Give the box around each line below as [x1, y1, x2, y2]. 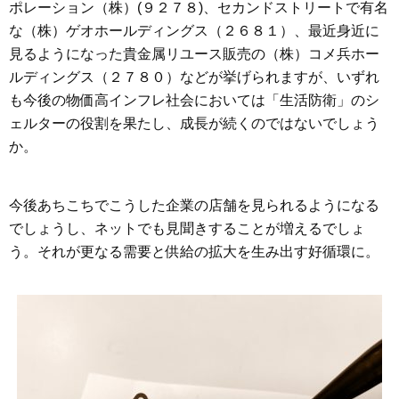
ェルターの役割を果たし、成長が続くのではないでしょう [9, 115, 379, 131]
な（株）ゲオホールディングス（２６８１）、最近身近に [9, 22, 379, 38]
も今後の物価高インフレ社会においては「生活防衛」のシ [9, 92, 379, 108]
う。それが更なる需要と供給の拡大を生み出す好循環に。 [9, 243, 379, 259]
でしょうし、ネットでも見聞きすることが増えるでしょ [9, 220, 365, 236]
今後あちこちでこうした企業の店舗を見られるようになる [9, 197, 379, 213]
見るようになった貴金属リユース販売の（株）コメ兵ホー [9, 45, 379, 61]
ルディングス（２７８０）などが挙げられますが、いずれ [9, 69, 379, 85]
